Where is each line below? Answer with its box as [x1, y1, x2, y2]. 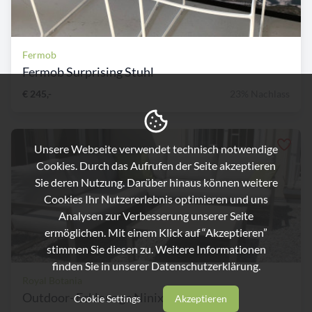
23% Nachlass [230, 88, 290, 100]
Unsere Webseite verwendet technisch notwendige [34, 142, 278, 156]
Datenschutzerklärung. [150, 259, 260, 273]
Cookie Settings [73, 292, 141, 305]
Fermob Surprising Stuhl [22, 64, 154, 80]
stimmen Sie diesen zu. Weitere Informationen [46, 242, 266, 256]
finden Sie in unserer [52, 259, 151, 273]
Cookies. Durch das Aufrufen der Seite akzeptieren [36, 159, 276, 173]
